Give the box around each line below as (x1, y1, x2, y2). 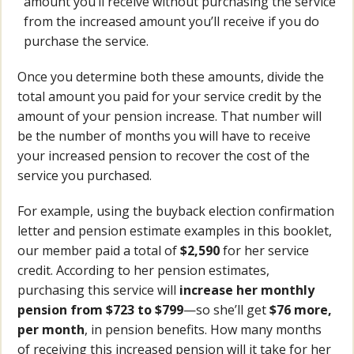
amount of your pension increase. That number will (17, 107, 322, 126)
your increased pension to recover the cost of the (17, 147, 311, 165)
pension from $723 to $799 (17, 301, 184, 319)
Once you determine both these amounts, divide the (17, 68, 325, 86)
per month (17, 321, 85, 339)
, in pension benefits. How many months (85, 321, 322, 339)
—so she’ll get (183, 301, 270, 319)
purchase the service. (24, 32, 149, 51)
